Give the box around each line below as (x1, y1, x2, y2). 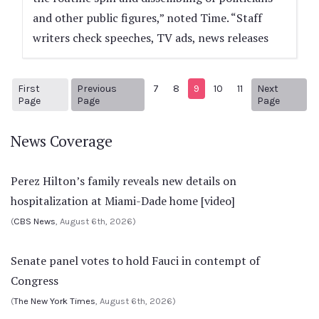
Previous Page (99, 88, 164, 100)
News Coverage (11, 131, 113, 151)
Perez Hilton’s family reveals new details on (11, 173, 236, 189)
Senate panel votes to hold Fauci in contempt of (11, 253, 260, 268)
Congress (11, 273, 58, 288)
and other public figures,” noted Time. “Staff (33, 10, 262, 26)
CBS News (14, 216, 56, 226)
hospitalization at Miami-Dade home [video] (11, 193, 235, 209)
